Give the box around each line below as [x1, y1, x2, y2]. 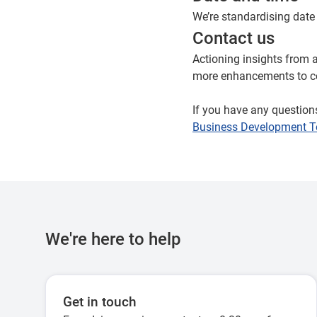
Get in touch [63, 294, 137, 310]
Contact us [192, 28, 275, 48]
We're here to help [45, 229, 181, 249]
